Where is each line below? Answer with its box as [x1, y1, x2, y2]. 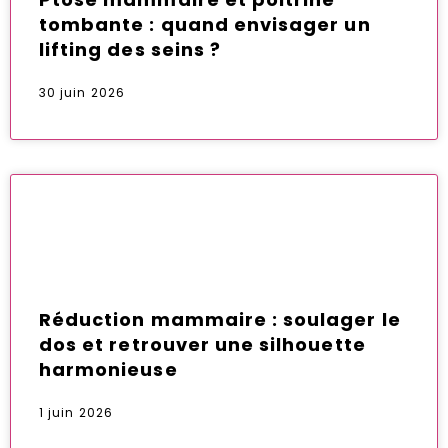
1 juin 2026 [39, 403, 113, 421]
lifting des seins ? [39, 36, 222, 62]
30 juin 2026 [39, 83, 125, 101]
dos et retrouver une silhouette [39, 331, 366, 357]
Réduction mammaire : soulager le [39, 306, 401, 332]
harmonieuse [39, 356, 178, 382]
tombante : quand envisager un [39, 11, 371, 37]
